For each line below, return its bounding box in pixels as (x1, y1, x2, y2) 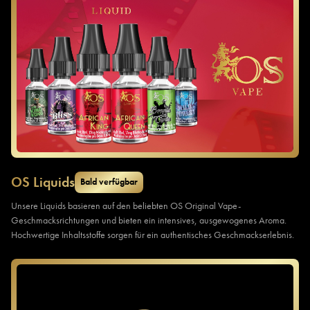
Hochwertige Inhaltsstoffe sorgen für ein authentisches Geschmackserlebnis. (11, 228, 294, 241)
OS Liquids (11, 172, 75, 191)
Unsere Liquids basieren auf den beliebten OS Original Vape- (11, 199, 241, 212)
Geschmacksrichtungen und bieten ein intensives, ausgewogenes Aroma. (11, 213, 286, 226)
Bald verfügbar (80, 176, 138, 188)
